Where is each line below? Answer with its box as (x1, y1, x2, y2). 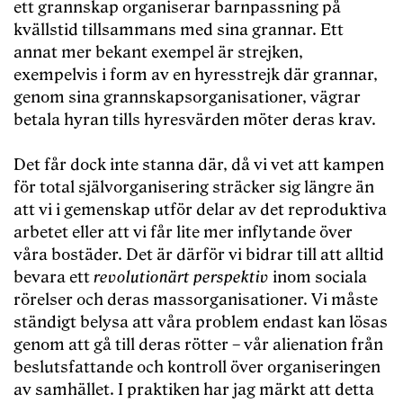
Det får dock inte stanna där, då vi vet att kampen (13, 156, 384, 175)
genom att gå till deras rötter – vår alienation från (13, 336, 383, 355)
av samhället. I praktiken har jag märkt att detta (13, 381, 374, 400)
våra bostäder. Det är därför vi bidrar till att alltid (13, 246, 384, 265)
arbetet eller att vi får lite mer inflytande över (13, 223, 353, 243)
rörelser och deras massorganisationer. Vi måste (13, 291, 378, 310)
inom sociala (273, 268, 367, 288)
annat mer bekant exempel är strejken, (13, 43, 303, 63)
